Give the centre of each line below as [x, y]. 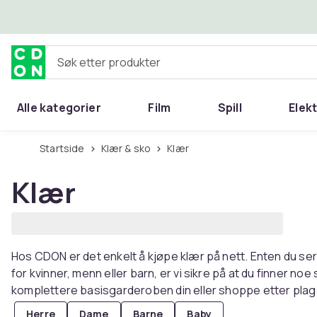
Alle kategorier [59, 108]
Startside [65, 148]
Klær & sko [129, 148]
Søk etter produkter [97, 68]
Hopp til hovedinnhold [92, 16]
